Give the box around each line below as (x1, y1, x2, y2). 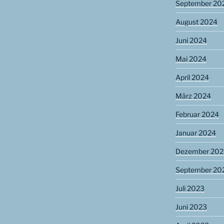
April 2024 (175, 73, 209, 82)
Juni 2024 (175, 36, 207, 45)
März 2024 (175, 91, 211, 100)
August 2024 (175, 17, 217, 26)
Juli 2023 (175, 184, 204, 193)
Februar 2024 (175, 110, 219, 119)
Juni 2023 (175, 202, 207, 211)
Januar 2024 (175, 128, 216, 137)
